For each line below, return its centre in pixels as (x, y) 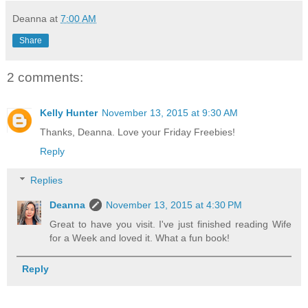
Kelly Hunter (69, 113)
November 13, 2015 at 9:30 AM (170, 113)
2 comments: (45, 78)
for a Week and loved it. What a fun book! (140, 238)
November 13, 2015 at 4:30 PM (174, 205)
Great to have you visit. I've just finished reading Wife (170, 224)
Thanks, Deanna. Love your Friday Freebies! (137, 132)
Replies (47, 180)
